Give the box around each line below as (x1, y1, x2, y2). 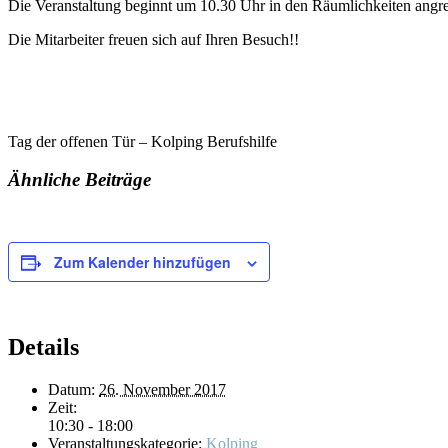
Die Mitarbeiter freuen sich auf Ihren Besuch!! (8, 30, 299, 48)
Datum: (48, 380, 95, 398)
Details (8, 334, 79, 361)
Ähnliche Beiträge (8, 169, 151, 191)
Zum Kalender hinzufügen (54, 252, 231, 273)
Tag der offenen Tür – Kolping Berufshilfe (8, 132, 277, 150)
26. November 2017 (99, 380, 226, 398)
